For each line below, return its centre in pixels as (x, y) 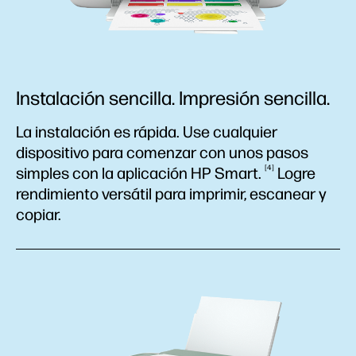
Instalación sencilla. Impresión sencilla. (173, 98)
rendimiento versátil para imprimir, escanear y (171, 194)
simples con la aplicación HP (115, 173)
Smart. (240, 173)
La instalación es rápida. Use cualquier (147, 132)
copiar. (39, 215)
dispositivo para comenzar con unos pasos (162, 153)
